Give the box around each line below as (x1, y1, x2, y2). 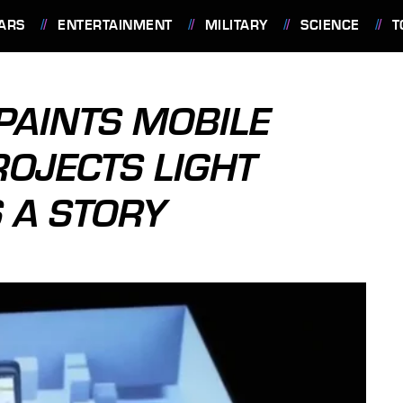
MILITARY (204, 17, 268, 33)
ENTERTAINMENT (58, 17, 173, 33)
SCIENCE (300, 17, 360, 33)
